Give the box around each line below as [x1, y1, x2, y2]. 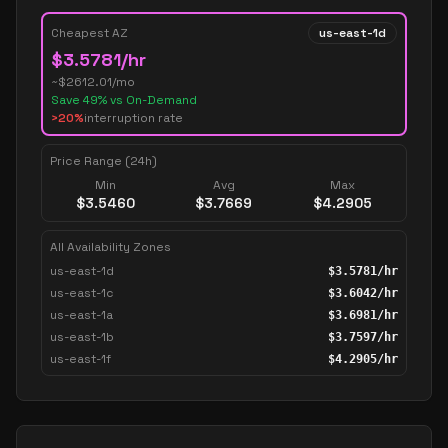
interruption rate [84, 110, 183, 126]
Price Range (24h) [50, 153, 157, 169]
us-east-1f [50, 351, 111, 367]
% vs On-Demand [98, 92, 197, 108]
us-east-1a [50, 307, 113, 323]
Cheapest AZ [51, 25, 128, 41]
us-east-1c [50, 285, 114, 301]
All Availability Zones [50, 239, 171, 255]
